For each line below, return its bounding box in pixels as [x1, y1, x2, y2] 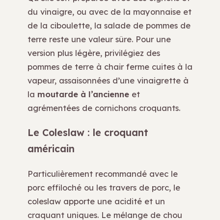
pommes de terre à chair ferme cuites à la [27, 61, 192, 72]
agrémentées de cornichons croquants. [27, 103, 180, 113]
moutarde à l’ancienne [37, 89, 129, 100]
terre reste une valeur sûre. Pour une [27, 34, 171, 45]
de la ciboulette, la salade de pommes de [27, 20, 191, 31]
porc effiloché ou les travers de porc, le [27, 182, 180, 192]
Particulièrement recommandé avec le [27, 168, 178, 179]
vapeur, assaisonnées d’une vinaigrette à [27, 75, 189, 86]
